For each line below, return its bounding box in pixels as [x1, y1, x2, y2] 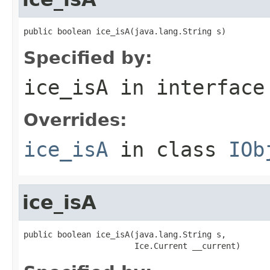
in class [108, 137, 228, 162]
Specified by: [24, 47, 152, 68]
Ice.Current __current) [24, 240, 240, 251]
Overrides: [24, 109, 127, 130]
